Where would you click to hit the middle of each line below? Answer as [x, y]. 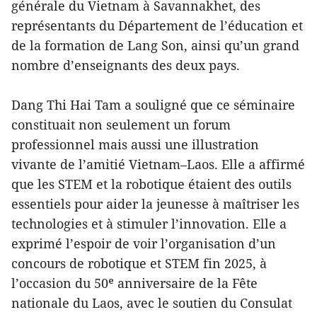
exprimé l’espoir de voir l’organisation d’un [144, 244]
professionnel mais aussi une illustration [135, 145]
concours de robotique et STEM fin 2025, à [139, 264]
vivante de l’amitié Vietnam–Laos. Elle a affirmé [158, 165]
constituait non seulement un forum [121, 125]
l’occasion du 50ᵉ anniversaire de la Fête [134, 283]
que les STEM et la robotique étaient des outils [151, 184]
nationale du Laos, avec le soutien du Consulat [152, 303]
